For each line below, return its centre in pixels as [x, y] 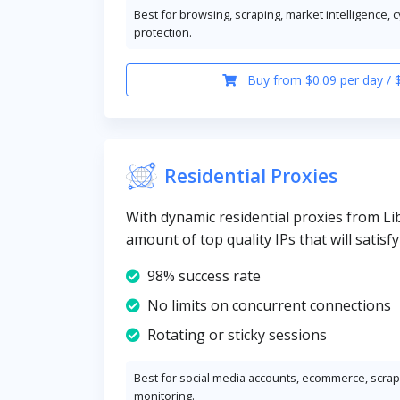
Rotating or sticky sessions [237, 334]
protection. [163, 32]
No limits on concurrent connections [269, 305]
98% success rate [204, 275]
